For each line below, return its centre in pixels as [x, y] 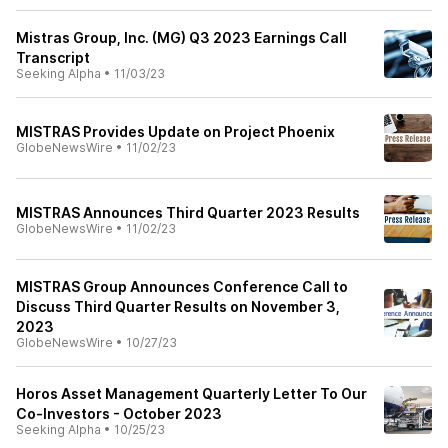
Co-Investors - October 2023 [119, 413]
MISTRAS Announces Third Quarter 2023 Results [188, 212]
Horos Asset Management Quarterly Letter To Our [191, 393]
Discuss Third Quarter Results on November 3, [178, 306]
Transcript [53, 57]
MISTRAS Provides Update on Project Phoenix [175, 131]
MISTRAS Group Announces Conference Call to [182, 286]
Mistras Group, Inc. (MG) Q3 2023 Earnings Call [181, 37]
